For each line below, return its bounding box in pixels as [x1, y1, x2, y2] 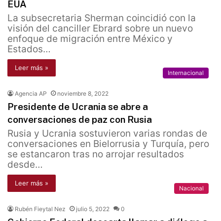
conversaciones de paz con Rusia [7, 114, 152, 125]
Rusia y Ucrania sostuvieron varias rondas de [7, 128, 207, 140]
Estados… [7, 43, 51, 55]
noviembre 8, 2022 [57, 90, 109, 98]
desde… [7, 159, 43, 171]
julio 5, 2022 [76, 205, 110, 213]
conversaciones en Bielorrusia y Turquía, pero [7, 138, 209, 150]
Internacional [168, 69, 204, 77]
